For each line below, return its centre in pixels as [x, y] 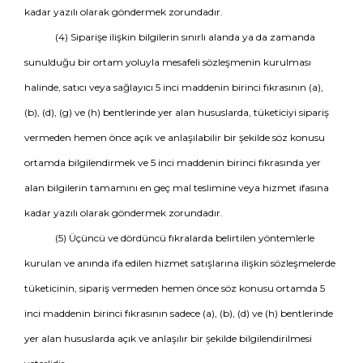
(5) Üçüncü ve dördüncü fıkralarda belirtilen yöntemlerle [184, 238]
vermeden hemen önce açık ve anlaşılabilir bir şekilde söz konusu [175, 137]
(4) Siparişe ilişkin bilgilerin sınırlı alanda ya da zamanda [185, 37]
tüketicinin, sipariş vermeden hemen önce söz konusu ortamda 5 [175, 288]
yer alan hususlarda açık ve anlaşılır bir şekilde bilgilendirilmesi [168, 338]
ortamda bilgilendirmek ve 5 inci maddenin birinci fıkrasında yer [173, 162]
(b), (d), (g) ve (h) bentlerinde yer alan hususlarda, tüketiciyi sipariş [177, 112]
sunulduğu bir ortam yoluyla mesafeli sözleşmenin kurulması [168, 62]
